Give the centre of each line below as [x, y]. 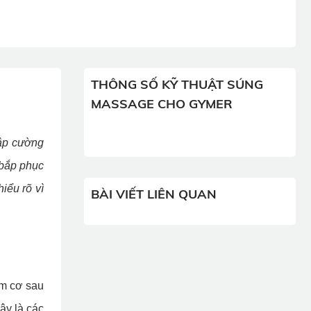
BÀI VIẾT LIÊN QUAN [153, 194]
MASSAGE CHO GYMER [161, 104]
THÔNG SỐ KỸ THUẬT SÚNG [177, 85]
